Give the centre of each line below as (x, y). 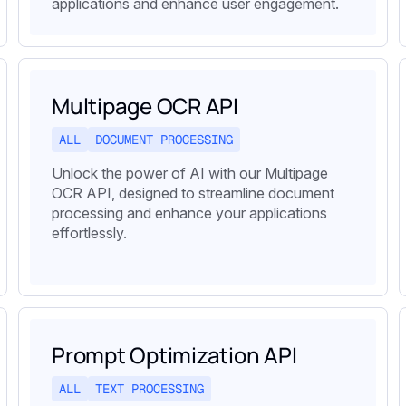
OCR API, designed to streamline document (193, 193)
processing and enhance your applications (189, 213)
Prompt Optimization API (174, 354)
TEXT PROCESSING (150, 388)
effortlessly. (89, 232)
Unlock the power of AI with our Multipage (190, 173)
